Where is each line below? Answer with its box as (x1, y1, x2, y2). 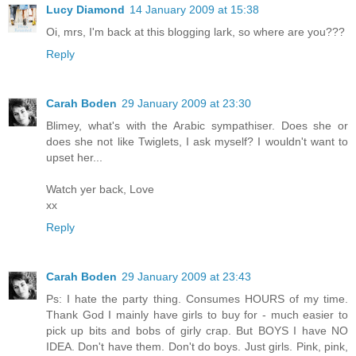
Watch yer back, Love (46, 182, 154, 195)
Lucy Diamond (46, 2, 125, 16)
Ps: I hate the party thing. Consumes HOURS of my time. (46, 292, 348, 305)
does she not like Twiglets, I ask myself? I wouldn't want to (46, 134, 348, 148)
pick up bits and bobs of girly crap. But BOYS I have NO (46, 323, 348, 337)
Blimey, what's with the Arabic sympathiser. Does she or (46, 118, 348, 132)
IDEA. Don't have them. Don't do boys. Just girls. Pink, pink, (46, 339, 348, 353)
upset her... (46, 150, 103, 164)
